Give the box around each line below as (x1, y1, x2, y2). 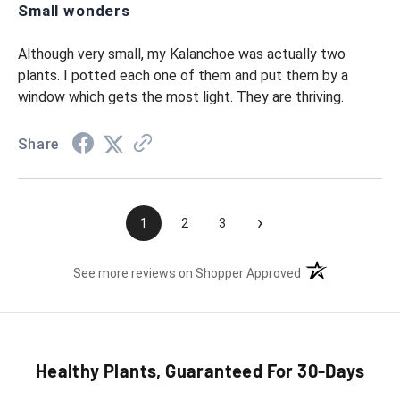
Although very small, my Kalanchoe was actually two (18, 45, 346, 62)
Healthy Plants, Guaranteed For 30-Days (35, 360, 365, 381)
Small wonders (18, 2, 131, 21)
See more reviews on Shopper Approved (73, 265, 302, 280)
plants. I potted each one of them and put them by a (18, 66, 349, 84)
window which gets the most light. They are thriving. (18, 87, 345, 105)
